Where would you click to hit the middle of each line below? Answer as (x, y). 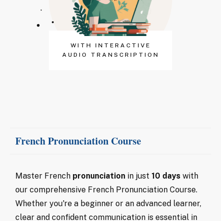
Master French (44, 176)
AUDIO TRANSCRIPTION (110, 55)
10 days (167, 176)
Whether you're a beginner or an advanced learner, (108, 203)
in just (138, 176)
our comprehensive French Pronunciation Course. (106, 189)
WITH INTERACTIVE (110, 45)
